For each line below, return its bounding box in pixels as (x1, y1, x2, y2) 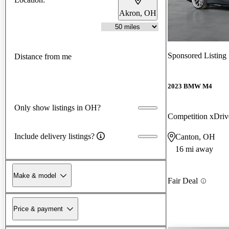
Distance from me (14, 52, 72, 61)
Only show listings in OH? (14, 103, 101, 112)
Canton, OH (175, 132, 215, 142)
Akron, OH (119, 8, 156, 17)
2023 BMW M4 (168, 82, 212, 90)
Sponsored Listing (168, 51, 226, 60)
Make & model (13, 171, 56, 179)
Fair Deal (168, 176, 198, 186)
